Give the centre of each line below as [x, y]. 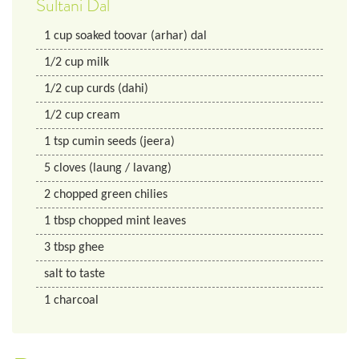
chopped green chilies [111, 195]
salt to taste [75, 274]
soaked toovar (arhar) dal [141, 36]
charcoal [76, 301]
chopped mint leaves [132, 222]
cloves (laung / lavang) [113, 169]
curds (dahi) [117, 89]
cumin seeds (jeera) [123, 142]
